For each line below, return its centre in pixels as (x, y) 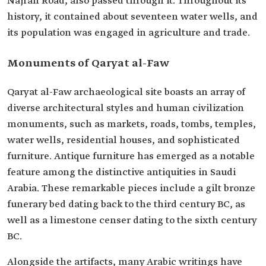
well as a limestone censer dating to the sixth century (132, 221)
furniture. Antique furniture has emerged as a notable (131, 156)
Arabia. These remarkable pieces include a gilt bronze (131, 189)
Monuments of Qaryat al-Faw (88, 64)
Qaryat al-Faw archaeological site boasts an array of (126, 92)
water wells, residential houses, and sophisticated (123, 140)
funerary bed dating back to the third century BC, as (126, 205)
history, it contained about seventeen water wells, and (132, 17)
